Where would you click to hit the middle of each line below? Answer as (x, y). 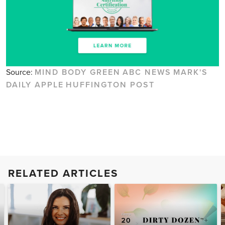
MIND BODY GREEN (78, 73)
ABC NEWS (147, 73)
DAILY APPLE (35, 85)
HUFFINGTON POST (110, 85)
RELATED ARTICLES (63, 174)
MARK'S (191, 73)
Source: (20, 73)
